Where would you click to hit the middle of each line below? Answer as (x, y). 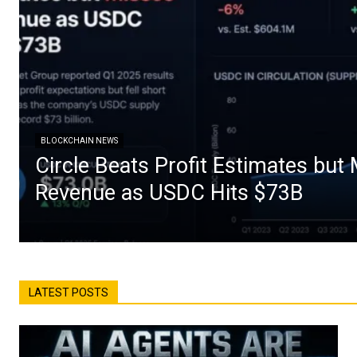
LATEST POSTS (69, 292)
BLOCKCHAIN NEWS (79, 140)
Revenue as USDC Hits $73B (169, 192)
